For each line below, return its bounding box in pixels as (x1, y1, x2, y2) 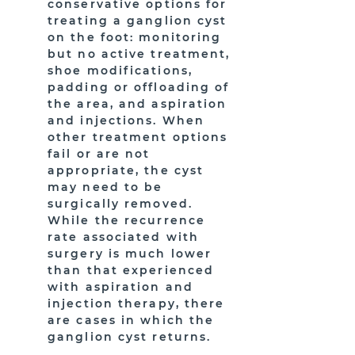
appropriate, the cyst (48, 163, 204, 177)
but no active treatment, (48, 47, 231, 61)
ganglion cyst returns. (48, 330, 212, 344)
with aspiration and (48, 280, 193, 294)
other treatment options (48, 130, 228, 144)
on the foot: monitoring (48, 30, 222, 44)
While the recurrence (48, 213, 206, 227)
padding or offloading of (48, 80, 230, 94)
